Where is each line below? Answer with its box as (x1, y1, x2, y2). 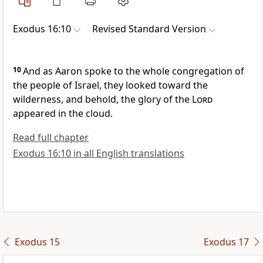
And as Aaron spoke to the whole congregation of (23, 65, 244, 78)
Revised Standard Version (92, 22, 206, 36)
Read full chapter (13, 131, 89, 144)
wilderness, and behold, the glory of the (13, 93, 192, 106)
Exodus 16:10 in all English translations (13, 147, 184, 160)
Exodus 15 (14, 235, 60, 249)
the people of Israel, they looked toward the (13, 79, 208, 92)
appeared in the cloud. (13, 107, 113, 120)
